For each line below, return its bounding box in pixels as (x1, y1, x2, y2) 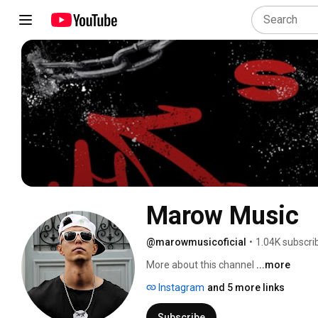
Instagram (156, 281, 204, 293)
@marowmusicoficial (146, 236, 246, 248)
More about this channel (146, 258, 254, 270)
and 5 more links (207, 281, 285, 293)
